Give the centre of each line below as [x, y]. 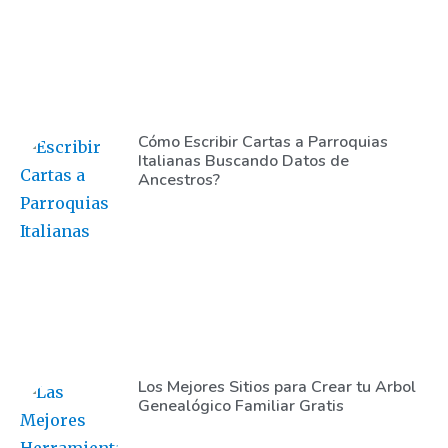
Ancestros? [178, 180]
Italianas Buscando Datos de [243, 161]
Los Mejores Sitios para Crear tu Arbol [276, 386]
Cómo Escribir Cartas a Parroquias [262, 142]
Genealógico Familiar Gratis [240, 405]
